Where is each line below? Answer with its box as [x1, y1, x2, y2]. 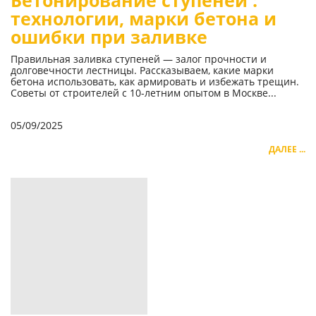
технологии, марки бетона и [11, 6, 276, 30]
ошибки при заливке [11, 25, 207, 49]
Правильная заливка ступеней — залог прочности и [11, 51, 267, 66]
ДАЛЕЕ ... [269, 142, 305, 155]
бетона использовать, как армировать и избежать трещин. [11, 74, 299, 88]
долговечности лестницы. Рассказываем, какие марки [11, 63, 274, 77]
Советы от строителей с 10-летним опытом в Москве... [11, 85, 276, 99]
